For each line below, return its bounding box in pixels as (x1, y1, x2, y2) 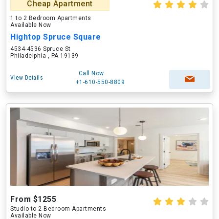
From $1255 (10, 195, 56, 204)
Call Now (78, 70, 104, 77)
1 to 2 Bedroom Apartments (10, 15, 91, 22)
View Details (10, 74, 43, 81)
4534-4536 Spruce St (10, 45, 71, 52)
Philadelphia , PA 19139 (10, 52, 79, 59)
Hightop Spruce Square (10, 32, 101, 42)
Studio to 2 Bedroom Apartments (10, 205, 106, 212)
